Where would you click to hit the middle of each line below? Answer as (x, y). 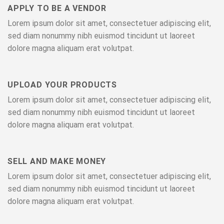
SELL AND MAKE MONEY (57, 161)
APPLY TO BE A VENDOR (57, 8)
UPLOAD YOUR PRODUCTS (62, 85)
